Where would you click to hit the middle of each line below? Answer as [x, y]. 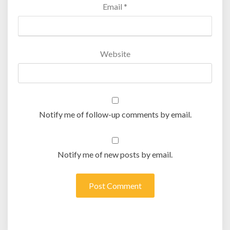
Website [115, 54]
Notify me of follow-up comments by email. [115, 114]
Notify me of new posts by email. [115, 155]
